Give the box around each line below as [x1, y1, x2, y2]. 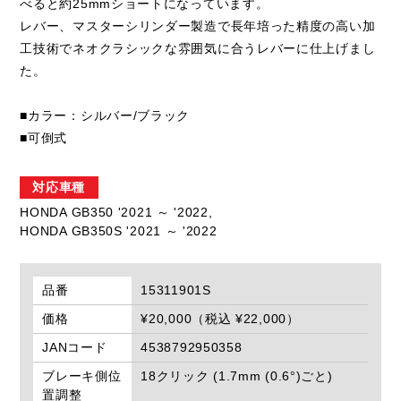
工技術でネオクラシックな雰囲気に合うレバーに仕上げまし [20, 41, 376, 56]
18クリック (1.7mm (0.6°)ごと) [141, 369, 333, 384]
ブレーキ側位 [42, 369, 122, 384]
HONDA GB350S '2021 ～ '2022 [20, 224, 218, 239]
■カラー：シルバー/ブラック [20, 108, 191, 124]
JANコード [42, 340, 107, 355]
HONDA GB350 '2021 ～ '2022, [20, 205, 213, 220]
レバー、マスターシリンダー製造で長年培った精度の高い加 [20, 19, 376, 34]
